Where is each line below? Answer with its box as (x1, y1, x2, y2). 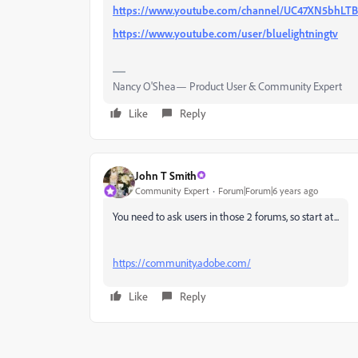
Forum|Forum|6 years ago (218, 184, 318, 197)
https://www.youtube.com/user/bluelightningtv (113, 26, 338, 40)
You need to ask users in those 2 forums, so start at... (113, 209, 339, 223)
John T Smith (135, 168, 197, 182)
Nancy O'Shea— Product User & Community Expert (113, 79, 342, 93)
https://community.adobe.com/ (113, 256, 251, 269)
